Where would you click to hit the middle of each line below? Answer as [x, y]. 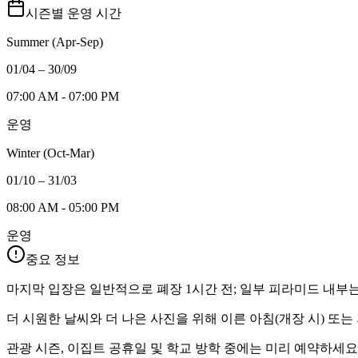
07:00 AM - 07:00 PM [63, 97]
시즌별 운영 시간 [74, 14]
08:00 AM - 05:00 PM [63, 208]
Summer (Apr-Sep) [55, 42]
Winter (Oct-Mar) [50, 153]
